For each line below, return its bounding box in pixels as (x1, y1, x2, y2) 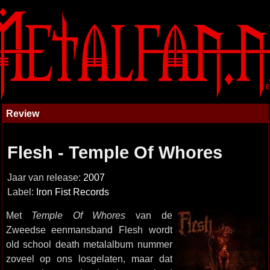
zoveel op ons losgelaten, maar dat (5, 253, 172, 264)
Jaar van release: (7, 172, 83, 183)
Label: (7, 187, 36, 197)
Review (5, 108, 39, 119)
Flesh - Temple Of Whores (7, 143, 222, 162)
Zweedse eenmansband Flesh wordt (5, 224, 172, 235)
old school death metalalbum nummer (5, 239, 172, 250)
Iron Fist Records (36, 187, 109, 197)
